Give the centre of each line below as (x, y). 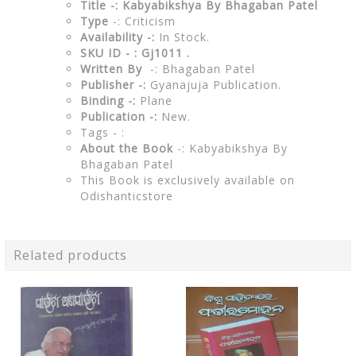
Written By (115, 69)
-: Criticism (144, 21)
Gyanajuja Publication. (214, 85)
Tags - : (104, 132)
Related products (70, 255)
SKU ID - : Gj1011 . (137, 53)
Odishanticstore (127, 196)
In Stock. (182, 37)
